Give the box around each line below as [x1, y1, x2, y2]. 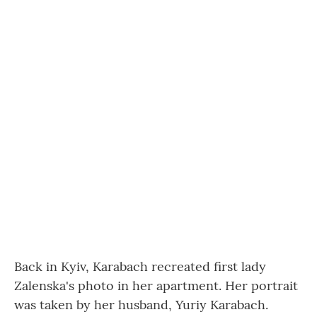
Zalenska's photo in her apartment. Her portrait [14, 277, 298, 294]
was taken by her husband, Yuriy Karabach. [14, 296, 268, 313]
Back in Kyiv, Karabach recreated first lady [14, 258, 266, 275]
